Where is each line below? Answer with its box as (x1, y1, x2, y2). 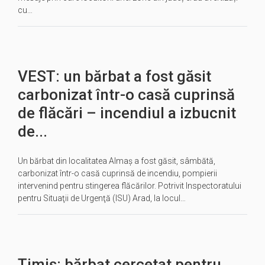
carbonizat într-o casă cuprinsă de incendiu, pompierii (18, 169, 217, 178)
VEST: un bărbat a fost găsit (18, 67, 211, 85)
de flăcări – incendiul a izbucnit (18, 104, 236, 122)
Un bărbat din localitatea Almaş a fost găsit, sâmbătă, (18, 156, 215, 166)
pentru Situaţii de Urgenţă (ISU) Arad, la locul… (18, 193, 186, 203)
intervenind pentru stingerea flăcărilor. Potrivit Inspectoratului (18, 181, 241, 190)
